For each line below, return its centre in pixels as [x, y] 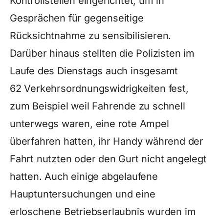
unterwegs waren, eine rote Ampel [89, 124]
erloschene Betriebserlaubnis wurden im [103, 212]
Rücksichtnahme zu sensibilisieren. [91, 36]
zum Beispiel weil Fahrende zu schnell [98, 106]
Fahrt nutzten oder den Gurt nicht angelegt [108, 159]
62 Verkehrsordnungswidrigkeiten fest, [99, 88]
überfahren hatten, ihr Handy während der [107, 141]
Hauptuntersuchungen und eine [83, 194]
